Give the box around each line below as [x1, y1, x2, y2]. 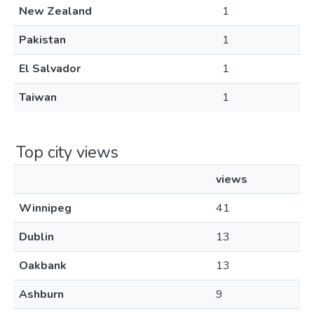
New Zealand [19, 4, 92, 19]
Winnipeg [19, 200, 71, 216]
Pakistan [19, 32, 66, 48]
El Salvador [19, 61, 81, 76]
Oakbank [19, 258, 67, 273]
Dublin [19, 229, 54, 245]
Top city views [16, 141, 118, 163]
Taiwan [19, 90, 57, 105]
